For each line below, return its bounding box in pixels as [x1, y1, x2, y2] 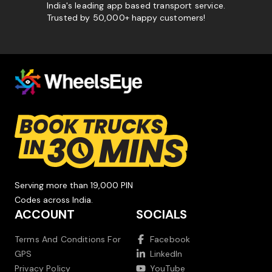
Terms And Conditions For [15, 234, 121, 245]
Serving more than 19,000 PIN [15, 180, 133, 191]
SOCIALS [136, 206, 187, 223]
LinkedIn [150, 248, 183, 260]
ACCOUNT [15, 206, 75, 223]
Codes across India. [15, 194, 93, 206]
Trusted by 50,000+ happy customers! [46, 12, 206, 24]
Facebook [150, 234, 191, 245]
